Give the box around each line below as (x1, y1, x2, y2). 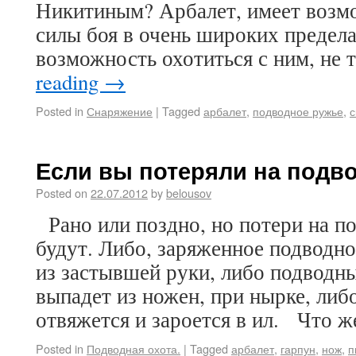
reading (36, 68, 104, 96)
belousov (166, 184, 211, 201)
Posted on (36, 184, 87, 201)
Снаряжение (87, 103, 153, 119)
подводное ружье (253, 103, 343, 119)
